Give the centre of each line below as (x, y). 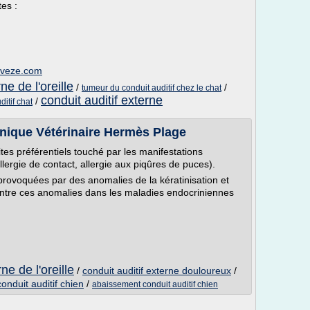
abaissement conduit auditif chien (155, 284)
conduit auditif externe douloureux (157, 271)
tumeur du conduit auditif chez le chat (152, 88)
